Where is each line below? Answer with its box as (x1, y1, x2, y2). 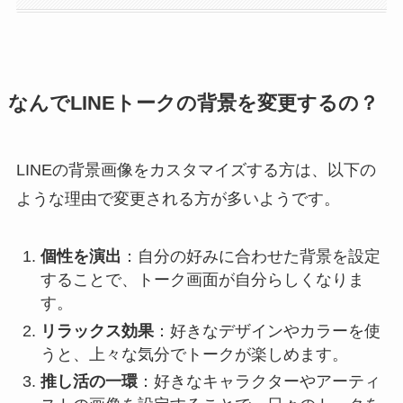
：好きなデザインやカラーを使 (153, 321, 381, 340)
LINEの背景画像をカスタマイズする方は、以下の (15, 160, 376, 179)
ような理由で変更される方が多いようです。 (15, 189, 340, 208)
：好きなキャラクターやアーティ (137, 372, 381, 391)
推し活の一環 (40, 372, 138, 391)
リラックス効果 (40, 321, 154, 340)
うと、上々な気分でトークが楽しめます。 (40, 345, 348, 363)
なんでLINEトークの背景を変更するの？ (7, 92, 379, 114)
